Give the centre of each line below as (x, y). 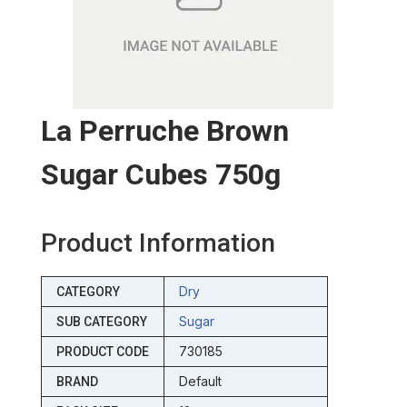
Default (200, 382)
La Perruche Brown (164, 131)
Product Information (158, 243)
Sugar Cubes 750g (160, 175)
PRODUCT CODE (102, 352)
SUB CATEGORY (101, 322)
